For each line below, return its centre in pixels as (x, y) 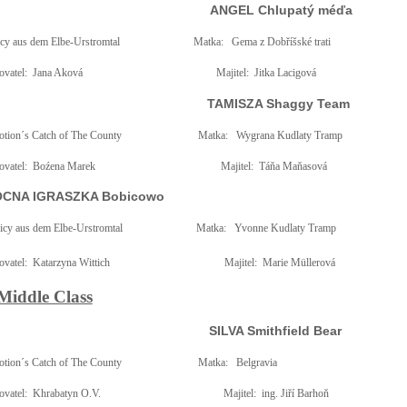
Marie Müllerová (298, 263)
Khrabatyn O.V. (66, 393)
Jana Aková (57, 73)
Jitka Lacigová (285, 73)
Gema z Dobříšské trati (281, 42)
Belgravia (256, 362)
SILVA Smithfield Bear (275, 331)
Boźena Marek (64, 166)
